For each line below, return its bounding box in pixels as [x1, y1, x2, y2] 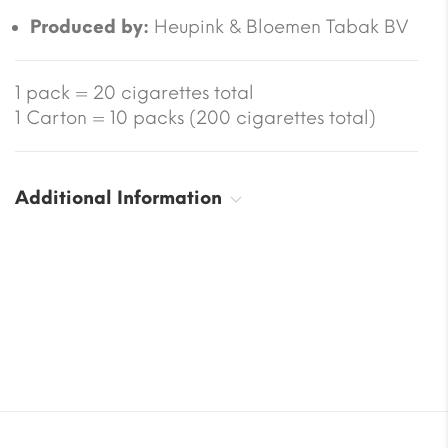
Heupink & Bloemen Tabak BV [149, 15, 408, 38]
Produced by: [30, 15, 149, 38]
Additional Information [15, 186, 222, 209]
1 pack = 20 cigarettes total [15, 81, 254, 104]
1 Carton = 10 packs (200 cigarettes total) [15, 106, 376, 129]
